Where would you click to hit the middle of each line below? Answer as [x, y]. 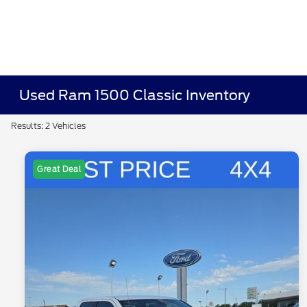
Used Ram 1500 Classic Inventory [135, 95]
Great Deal [59, 170]
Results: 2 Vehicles [48, 126]
